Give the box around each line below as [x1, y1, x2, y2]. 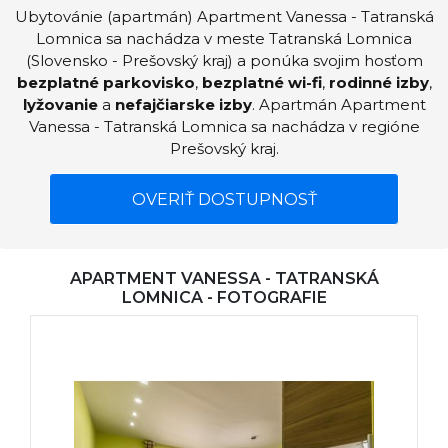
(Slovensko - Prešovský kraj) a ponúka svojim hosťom [25, 51, 423, 70]
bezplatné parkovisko [16, 73, 195, 92]
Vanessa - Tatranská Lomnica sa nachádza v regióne [28, 117, 420, 136]
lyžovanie [22, 95, 98, 114]
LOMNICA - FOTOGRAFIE [121, 288, 327, 307]
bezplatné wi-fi [201, 73, 322, 92]
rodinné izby [328, 73, 429, 92]
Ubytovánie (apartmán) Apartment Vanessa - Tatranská [14, 7, 434, 26]
